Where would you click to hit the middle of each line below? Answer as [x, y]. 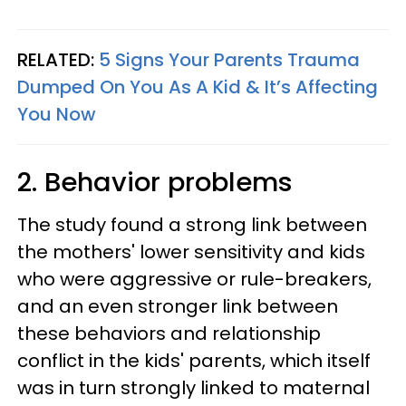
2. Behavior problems [155, 182]
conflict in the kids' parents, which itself [194, 360]
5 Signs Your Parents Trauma [229, 59]
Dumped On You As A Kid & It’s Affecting [198, 87]
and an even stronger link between [178, 306]
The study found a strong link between [192, 224]
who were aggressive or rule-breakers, [194, 279]
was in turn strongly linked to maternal [193, 387]
